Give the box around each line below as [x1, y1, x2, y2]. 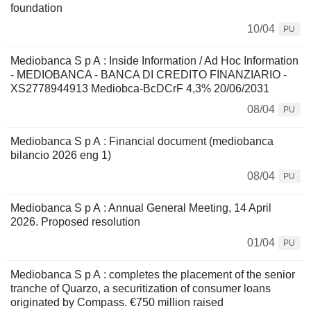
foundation [10, 2, 62, 15]
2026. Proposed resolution [10, 216, 140, 228]
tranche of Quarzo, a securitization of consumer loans [10, 283, 271, 295]
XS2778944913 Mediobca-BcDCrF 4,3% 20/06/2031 [10, 83, 269, 95]
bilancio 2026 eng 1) [10, 149, 111, 162]
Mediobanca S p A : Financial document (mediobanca [10, 135, 274, 148]
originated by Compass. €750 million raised [10, 296, 224, 309]
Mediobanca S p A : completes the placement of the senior [10, 269, 295, 281]
